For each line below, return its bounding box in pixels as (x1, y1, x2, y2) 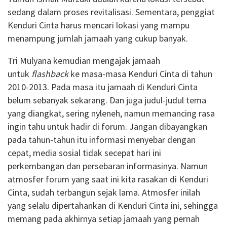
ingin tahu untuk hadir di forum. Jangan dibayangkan (8, 121, 207, 133)
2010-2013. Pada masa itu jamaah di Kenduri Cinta (8, 81, 198, 93)
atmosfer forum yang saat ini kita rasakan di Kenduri (8, 173, 208, 185)
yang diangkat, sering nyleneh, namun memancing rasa (8, 107, 215, 120)
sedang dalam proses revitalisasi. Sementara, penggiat (8, 6, 215, 18)
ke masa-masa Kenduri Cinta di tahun (68, 68, 212, 80)
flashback (31, 68, 68, 80)
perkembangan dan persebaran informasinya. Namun (8, 160, 208, 172)
